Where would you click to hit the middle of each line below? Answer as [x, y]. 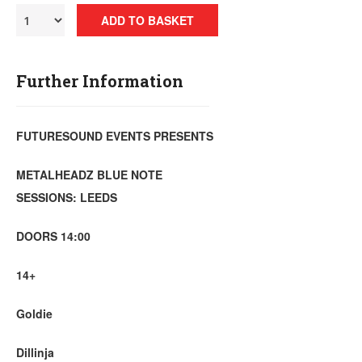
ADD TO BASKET [147, 20]
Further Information [100, 81]
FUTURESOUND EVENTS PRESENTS [115, 136]
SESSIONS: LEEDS [67, 197]
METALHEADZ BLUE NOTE [89, 175]
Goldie [34, 314]
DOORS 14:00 [53, 236]
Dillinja [35, 352]
